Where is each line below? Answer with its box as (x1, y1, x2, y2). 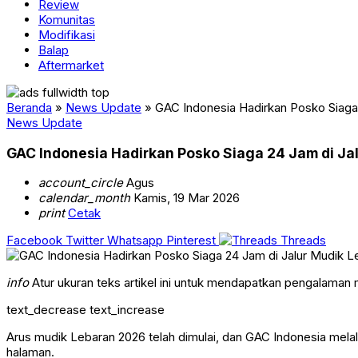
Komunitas (38, 12, 95, 27)
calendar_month (38, 190, 130, 206)
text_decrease (6, 302, 86, 318)
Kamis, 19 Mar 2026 (130, 190, 240, 206)
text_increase (89, 302, 165, 318)
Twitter (66, 233, 104, 249)
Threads (280, 233, 326, 249)
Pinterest (166, 233, 216, 249)
